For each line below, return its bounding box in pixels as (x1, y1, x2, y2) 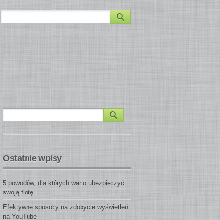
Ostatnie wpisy (3, 153, 62, 163)
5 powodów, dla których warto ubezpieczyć (3, 179, 125, 187)
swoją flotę (3, 189, 34, 196)
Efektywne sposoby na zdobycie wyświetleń (3, 203, 129, 211)
